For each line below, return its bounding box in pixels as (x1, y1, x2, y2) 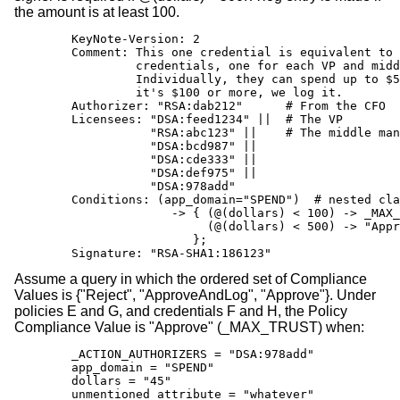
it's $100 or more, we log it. (14, 86, 343, 100)
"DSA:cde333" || (14, 153, 257, 167)
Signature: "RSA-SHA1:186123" (14, 246, 271, 261)
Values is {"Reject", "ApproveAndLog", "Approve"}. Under (14, 287, 376, 304)
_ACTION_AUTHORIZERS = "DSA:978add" (14, 347, 314, 362)
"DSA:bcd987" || (14, 139, 257, 154)
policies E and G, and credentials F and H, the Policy (14, 304, 347, 320)
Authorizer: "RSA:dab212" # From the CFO (14, 99, 386, 113)
